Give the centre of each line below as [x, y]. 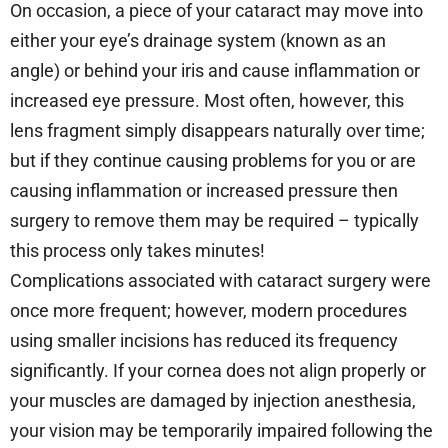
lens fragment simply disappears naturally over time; [217, 130]
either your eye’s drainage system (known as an [198, 40]
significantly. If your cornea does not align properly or [218, 370]
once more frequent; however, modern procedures [208, 310]
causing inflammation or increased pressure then [204, 190]
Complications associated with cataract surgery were [220, 280]
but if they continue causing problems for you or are [213, 160]
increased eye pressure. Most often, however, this [207, 100]
